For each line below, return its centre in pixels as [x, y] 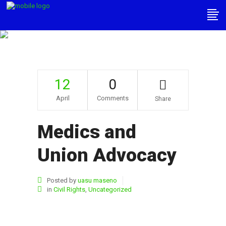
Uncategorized [110, 189]
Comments [112, 98]
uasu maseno [97, 180]
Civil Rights [69, 189]
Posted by [62, 180]
